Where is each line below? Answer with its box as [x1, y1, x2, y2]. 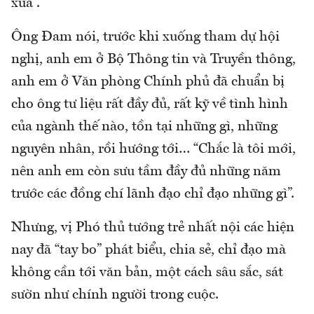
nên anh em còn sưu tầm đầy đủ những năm [11, 164, 281, 179]
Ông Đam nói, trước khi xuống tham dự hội [11, 29, 280, 44]
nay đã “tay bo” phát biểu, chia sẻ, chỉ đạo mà [11, 243, 286, 257]
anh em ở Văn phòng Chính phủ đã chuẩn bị [11, 74, 285, 89]
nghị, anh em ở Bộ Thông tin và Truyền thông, [11, 52, 296, 67]
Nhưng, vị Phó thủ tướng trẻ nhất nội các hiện [11, 220, 294, 235]
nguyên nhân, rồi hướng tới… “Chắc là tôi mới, [11, 142, 296, 156]
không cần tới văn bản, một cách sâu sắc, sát [11, 265, 283, 280]
